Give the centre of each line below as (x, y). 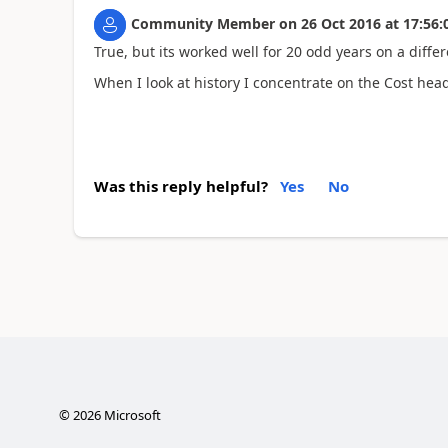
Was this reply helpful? (180, 186)
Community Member (202, 24)
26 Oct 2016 (340, 24)
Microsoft (130, 414)
